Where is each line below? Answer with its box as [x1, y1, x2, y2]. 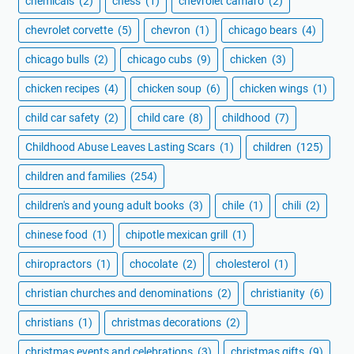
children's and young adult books [25, 199, 186, 213]
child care [137, 111, 186, 125]
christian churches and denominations [25, 287, 215, 300]
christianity [250, 287, 307, 300]
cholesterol [216, 258, 272, 271]
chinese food [25, 228, 90, 242]
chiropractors [25, 258, 94, 271]
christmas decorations [111, 316, 224, 330]
